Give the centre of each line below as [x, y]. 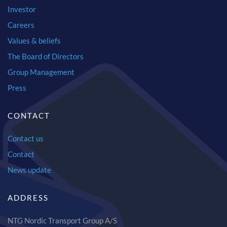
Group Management [41, 72]
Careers [21, 25]
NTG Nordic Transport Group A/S [62, 221]
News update [29, 169]
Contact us [25, 138]
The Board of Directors [45, 56]
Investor [22, 9]
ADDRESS [28, 198]
